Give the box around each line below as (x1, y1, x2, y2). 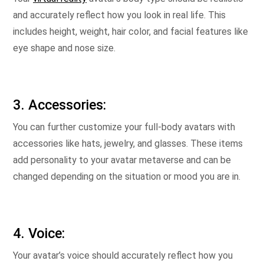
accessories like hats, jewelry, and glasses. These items (13, 138, 243, 149)
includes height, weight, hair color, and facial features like (13, 26, 248, 37)
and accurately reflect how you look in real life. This (13, 9, 226, 21)
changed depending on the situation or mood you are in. (13, 171, 240, 182)
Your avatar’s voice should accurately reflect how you (13, 250, 233, 261)
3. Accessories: (13, 97, 106, 113)
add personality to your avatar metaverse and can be (13, 154, 231, 166)
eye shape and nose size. (13, 42, 115, 54)
